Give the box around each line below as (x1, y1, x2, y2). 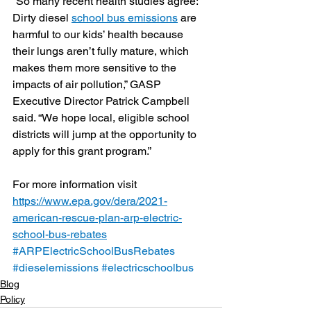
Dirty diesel (12, 11, 72, 25)
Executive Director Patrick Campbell (12, 94, 192, 108)
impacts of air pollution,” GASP (12, 78, 164, 92)
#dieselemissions (12, 261, 99, 275)
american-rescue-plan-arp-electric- (12, 211, 182, 225)
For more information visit (12, 178, 140, 192)
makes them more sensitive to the (12, 61, 179, 75)
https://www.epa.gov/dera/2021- (12, 194, 167, 208)
